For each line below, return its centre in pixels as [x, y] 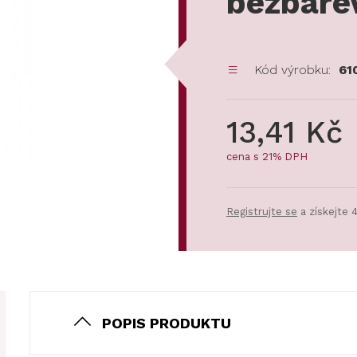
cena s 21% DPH [267, 157]
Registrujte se [262, 212]
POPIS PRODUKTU [166, 323]
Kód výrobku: [292, 70]
